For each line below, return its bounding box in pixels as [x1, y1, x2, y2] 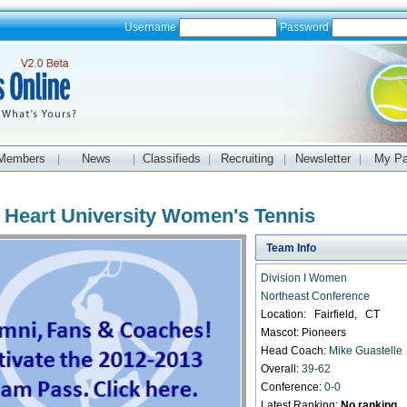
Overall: [261, 362, 303, 375]
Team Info [261, 242, 317, 254]
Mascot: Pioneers [261, 326, 347, 339]
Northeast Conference [261, 290, 371, 303]
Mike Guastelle [329, 344, 403, 357]
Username [124, 21, 179, 34]
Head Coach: [261, 344, 330, 357]
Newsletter [294, 152, 351, 165]
